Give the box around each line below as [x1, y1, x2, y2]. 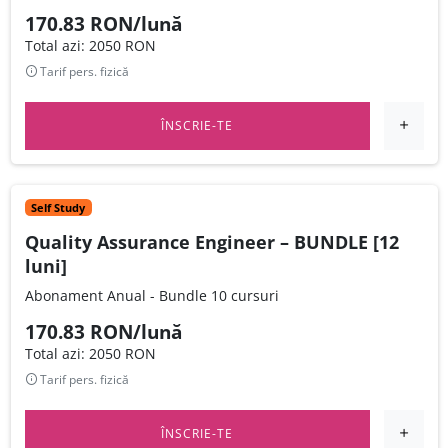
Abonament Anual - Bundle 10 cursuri [24, 286, 279, 306]
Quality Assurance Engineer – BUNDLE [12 [24, 230, 399, 255]
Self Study [31, 200, 86, 215]
